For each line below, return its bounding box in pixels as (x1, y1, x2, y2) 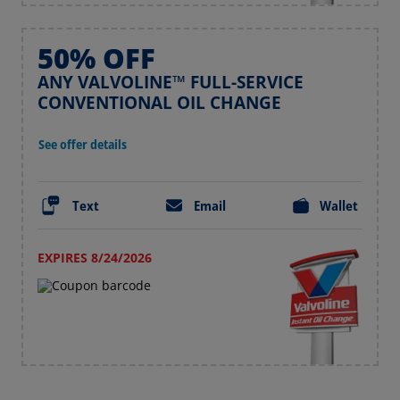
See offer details (38, 135, 128, 153)
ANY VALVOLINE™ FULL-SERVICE (37, 71, 304, 94)
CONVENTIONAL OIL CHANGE (37, 91, 281, 114)
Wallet (320, 196, 359, 215)
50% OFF (37, 39, 155, 77)
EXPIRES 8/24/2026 (37, 249, 152, 266)
